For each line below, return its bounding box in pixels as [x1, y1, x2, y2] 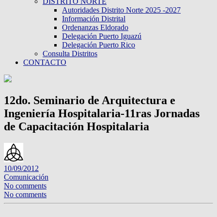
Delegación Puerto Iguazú [62, 32, 141, 40]
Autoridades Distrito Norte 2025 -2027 [62, 6, 181, 14]
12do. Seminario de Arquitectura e [4, 93, 175, 107]
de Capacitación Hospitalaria [4, 120, 149, 133]
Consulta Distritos [43, 49, 97, 58]
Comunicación [4, 172, 48, 181]
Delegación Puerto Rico [62, 41, 135, 49]
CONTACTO [23, 58, 66, 66]
